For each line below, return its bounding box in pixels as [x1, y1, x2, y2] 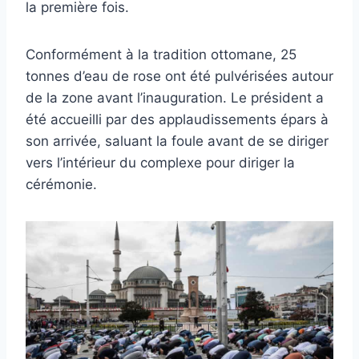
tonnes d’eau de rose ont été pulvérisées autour [26, 68, 333, 85]
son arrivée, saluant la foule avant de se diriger [26, 133, 329, 150]
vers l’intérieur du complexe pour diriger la [26, 155, 295, 171]
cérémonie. [26, 176, 97, 193]
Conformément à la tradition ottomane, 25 [26, 46, 296, 63]
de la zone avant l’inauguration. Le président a [26, 90, 324, 107]
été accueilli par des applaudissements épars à [26, 111, 329, 128]
